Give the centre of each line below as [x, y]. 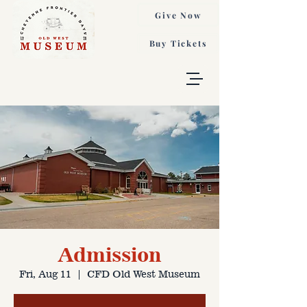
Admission [110, 255]
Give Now [178, 15]
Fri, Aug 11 [45, 273]
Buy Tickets [178, 43]
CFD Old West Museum [144, 273]
